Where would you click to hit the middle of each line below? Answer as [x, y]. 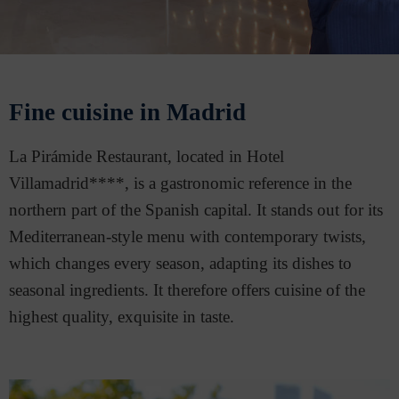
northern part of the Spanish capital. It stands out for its [196, 210]
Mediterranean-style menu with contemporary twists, [187, 236]
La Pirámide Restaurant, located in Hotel [147, 156]
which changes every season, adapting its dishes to [180, 263]
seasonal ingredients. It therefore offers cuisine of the [187, 290]
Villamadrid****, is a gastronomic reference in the [180, 183]
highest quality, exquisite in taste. [122, 317]
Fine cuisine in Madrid [127, 112]
